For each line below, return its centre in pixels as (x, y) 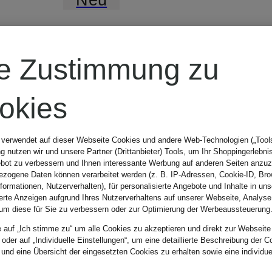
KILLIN (105, 139)
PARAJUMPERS (165, 48)
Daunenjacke (144, 100)
